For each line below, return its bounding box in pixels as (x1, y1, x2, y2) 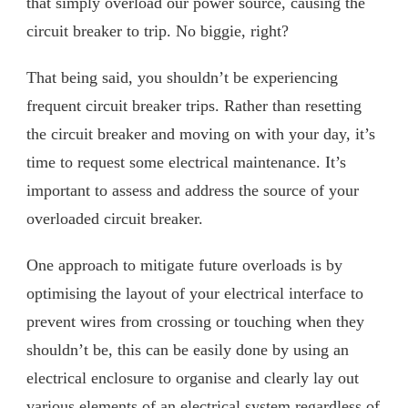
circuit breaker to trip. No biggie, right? (26, 21, 289, 40)
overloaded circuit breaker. (26, 209, 203, 228)
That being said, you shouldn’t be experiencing (26, 67, 338, 87)
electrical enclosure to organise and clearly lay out (26, 368, 359, 387)
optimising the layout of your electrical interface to (26, 283, 363, 302)
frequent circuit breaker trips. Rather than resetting (26, 96, 362, 115)
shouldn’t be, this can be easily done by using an (26, 340, 349, 359)
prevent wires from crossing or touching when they (26, 311, 364, 331)
